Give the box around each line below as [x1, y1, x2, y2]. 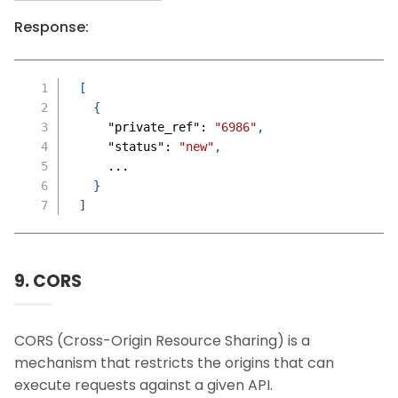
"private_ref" [107, 120, 200, 134]
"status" [107, 139, 164, 154]
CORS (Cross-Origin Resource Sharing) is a [14, 330, 310, 352]
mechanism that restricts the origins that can [14, 353, 334, 374]
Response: [14, 17, 89, 37]
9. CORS [14, 269, 82, 293]
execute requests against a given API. [14, 375, 273, 396]
